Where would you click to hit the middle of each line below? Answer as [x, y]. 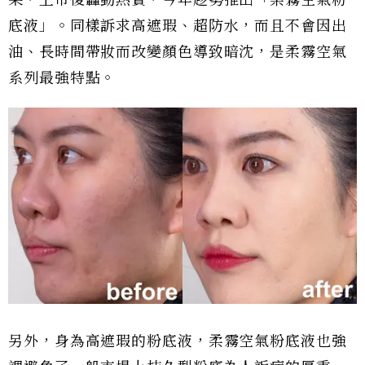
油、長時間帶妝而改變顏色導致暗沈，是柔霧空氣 [178, 53]
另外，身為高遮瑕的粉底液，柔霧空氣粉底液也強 [178, 341]
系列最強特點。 [62, 79]
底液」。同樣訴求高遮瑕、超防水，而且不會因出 [178, 26]
